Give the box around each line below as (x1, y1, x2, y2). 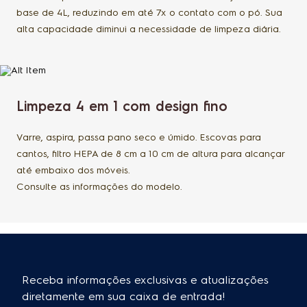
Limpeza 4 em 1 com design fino (16, 98, 228, 115)
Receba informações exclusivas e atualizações (22, 273, 269, 287)
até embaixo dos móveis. (16, 164, 130, 177)
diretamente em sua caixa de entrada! (22, 290, 225, 304)
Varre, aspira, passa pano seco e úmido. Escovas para (16, 132, 261, 144)
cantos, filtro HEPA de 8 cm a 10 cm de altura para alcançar (16, 148, 284, 160)
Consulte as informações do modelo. (16, 181, 182, 193)
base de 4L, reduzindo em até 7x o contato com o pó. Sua (16, 7, 282, 19)
